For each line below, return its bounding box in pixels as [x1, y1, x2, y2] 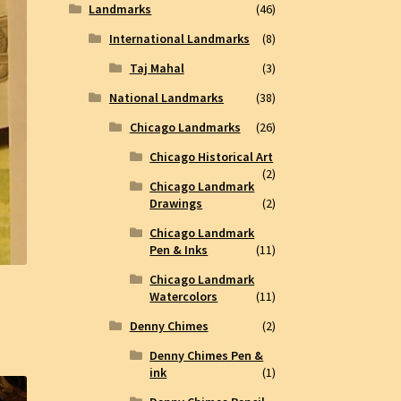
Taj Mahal [129, 60, 184, 77]
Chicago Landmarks [129, 119, 241, 136]
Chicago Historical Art [149, 149, 274, 166]
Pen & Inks [149, 242, 209, 259]
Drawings [149, 195, 203, 212]
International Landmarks [108, 30, 250, 47]
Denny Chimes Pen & [149, 347, 264, 364]
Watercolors [149, 288, 218, 305]
